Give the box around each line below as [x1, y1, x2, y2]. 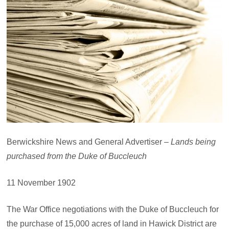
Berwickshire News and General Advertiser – [7, 138, 171, 147]
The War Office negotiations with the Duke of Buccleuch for [7, 205, 219, 214]
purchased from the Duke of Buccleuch [7, 152, 147, 161]
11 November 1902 [7, 178, 76, 188]
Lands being [171, 138, 216, 147]
